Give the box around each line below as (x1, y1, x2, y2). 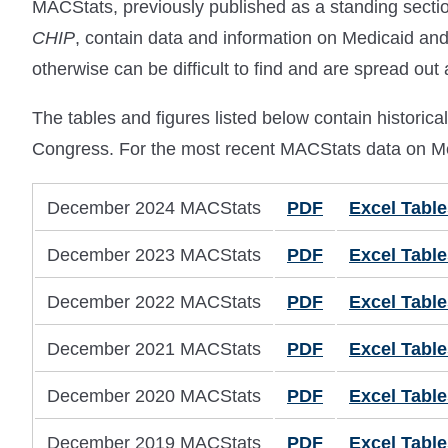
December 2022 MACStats (47, 292, 261, 313)
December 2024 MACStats (47, 198, 261, 219)
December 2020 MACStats (47, 386, 261, 407)
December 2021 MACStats (47, 339, 261, 360)
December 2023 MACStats (47, 245, 261, 266)
